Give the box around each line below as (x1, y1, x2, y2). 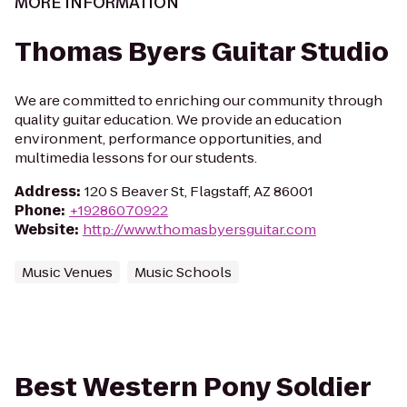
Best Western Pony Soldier (15, 370, 371, 405)
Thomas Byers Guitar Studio (15, 35, 389, 70)
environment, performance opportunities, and (15, 129, 322, 148)
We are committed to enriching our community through (15, 91, 382, 110)
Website (15, 220, 74, 239)
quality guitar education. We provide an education (15, 110, 342, 129)
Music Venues (22, 263, 113, 282)
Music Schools (134, 263, 232, 282)
